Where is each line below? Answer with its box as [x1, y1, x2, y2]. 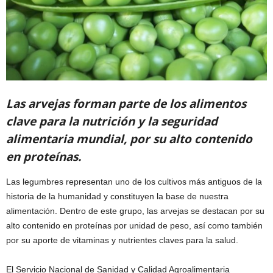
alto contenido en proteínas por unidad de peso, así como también [6, 221, 263, 230]
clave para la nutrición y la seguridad [6, 113, 218, 129]
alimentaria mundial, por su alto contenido [6, 131, 252, 147]
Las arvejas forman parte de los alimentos [6, 96, 246, 112]
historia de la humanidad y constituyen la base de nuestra [6, 191, 229, 201]
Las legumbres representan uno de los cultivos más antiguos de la [6, 177, 262, 186]
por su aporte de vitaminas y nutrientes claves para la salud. [6, 235, 238, 245]
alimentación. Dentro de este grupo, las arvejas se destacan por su [6, 206, 264, 216]
